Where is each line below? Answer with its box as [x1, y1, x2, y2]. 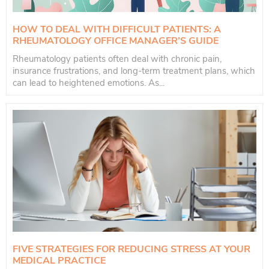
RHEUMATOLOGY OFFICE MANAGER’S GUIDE [13, 34, 219, 48]
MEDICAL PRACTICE [13, 254, 106, 268]
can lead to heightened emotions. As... [13, 77, 165, 89]
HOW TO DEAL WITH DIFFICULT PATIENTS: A [13, 23, 221, 37]
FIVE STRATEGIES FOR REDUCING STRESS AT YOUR [13, 243, 250, 256]
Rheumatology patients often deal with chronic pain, [13, 53, 222, 65]
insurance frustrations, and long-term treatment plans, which [13, 65, 255, 77]
